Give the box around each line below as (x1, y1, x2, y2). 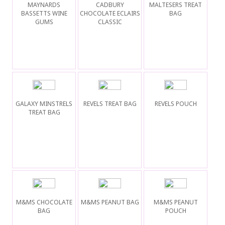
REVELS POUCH (154, 99, 197, 108)
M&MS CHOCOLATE (16, 197, 72, 206)
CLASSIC (97, 18, 122, 27)
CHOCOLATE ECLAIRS (79, 9, 140, 18)
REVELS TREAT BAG (83, 99, 137, 108)
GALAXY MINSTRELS (16, 99, 73, 108)
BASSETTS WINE (21, 9, 67, 18)
